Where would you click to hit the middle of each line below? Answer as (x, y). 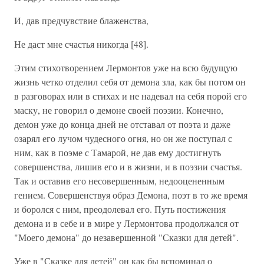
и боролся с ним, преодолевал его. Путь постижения (120, 209)
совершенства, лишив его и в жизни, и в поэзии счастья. (128, 166)
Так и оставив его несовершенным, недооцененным (119, 181)
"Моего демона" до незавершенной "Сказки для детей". (126, 237)
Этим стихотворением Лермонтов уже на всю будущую (126, 67)
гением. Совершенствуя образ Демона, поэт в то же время (131, 195)
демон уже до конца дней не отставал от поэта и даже (122, 124)
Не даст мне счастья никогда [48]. (81, 44)
